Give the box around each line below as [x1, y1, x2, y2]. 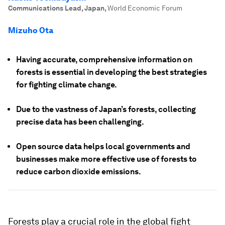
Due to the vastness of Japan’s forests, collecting [16, 104, 196, 114]
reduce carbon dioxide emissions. [16, 167, 141, 176]
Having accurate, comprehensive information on [16, 55, 192, 64]
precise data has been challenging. [16, 117, 144, 127]
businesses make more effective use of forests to [16, 154, 197, 164]
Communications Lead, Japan [8, 4, 104, 12]
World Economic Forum [107, 4, 182, 12]
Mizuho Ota [8, 26, 53, 35]
